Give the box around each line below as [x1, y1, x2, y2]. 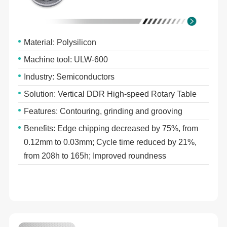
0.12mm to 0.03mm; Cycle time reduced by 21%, [24, 138, 197, 147]
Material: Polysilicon [24, 38, 97, 47]
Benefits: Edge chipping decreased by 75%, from [24, 124, 199, 133]
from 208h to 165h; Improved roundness [24, 152, 167, 161]
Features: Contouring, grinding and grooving [24, 107, 183, 116]
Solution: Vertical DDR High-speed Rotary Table [24, 90, 197, 99]
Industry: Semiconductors [24, 72, 115, 82]
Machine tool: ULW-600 [24, 55, 108, 64]
